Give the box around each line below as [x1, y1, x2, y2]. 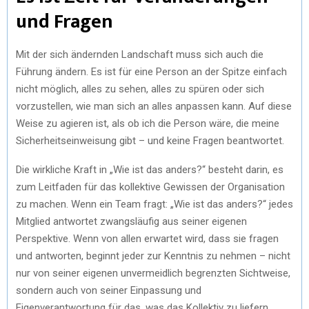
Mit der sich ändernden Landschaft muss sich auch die [16, 48, 263, 61]
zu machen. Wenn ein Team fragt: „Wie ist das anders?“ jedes [16, 197, 293, 210]
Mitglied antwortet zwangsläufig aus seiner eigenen [16, 215, 247, 228]
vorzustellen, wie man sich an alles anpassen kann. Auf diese [16, 99, 292, 112]
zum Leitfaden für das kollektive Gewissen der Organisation [16, 180, 285, 193]
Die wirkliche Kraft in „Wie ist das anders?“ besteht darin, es [16, 163, 283, 176]
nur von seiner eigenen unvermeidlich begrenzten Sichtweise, [16, 266, 290, 279]
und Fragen [16, 5, 113, 38]
